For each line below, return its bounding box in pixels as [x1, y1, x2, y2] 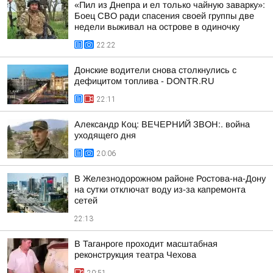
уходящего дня [74, 130, 136, 140]
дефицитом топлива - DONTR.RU [74, 76, 214, 86]
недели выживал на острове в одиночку [74, 22, 239, 32]
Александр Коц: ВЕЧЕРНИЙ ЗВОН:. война [74, 119, 250, 129]
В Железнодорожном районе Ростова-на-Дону [74, 174, 266, 183]
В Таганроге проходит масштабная [74, 239, 218, 249]
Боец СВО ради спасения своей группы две [74, 11, 254, 21]
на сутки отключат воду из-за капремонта [74, 185, 246, 194]
